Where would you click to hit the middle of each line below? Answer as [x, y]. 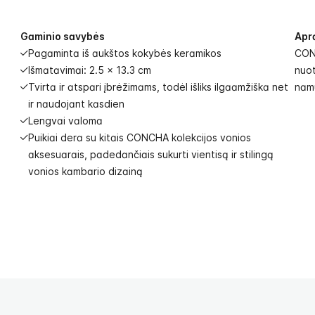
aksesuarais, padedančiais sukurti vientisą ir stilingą [151, 154]
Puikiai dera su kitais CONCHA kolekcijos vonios [140, 137]
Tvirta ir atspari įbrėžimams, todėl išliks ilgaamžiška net [158, 87]
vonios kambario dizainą [85, 171]
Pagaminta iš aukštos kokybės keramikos [125, 53]
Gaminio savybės [63, 36]
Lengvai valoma [65, 121]
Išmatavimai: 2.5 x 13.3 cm [90, 70]
